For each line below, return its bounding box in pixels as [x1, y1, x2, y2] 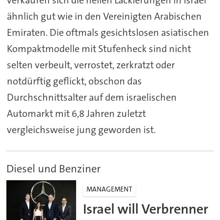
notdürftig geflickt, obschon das [6, 75, 142, 88]
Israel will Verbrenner [83, 200, 209, 219]
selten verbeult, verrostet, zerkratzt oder [6, 58, 175, 72]
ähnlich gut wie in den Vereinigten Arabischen [6, 10, 202, 23]
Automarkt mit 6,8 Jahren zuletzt [6, 107, 146, 120]
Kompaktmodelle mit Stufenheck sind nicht [6, 42, 191, 55]
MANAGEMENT [86, 184, 133, 193]
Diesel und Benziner [6, 161, 101, 176]
